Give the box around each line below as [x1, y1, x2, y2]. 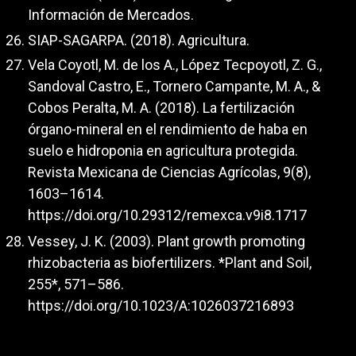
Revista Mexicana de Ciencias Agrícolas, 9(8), [28, 164, 311, 181]
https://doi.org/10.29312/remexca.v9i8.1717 [28, 207, 307, 224]
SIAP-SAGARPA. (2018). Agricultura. [28, 31, 250, 48]
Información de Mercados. [28, 6, 194, 24]
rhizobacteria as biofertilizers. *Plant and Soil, [28, 253, 311, 271]
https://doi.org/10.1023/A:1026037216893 [28, 296, 294, 314]
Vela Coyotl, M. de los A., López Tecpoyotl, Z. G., [28, 56, 322, 74]
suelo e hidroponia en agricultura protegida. [28, 142, 298, 160]
